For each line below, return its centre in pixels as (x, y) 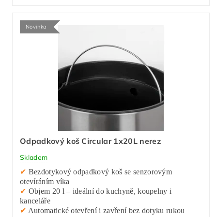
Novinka (36, 26)
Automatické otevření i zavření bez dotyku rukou (106, 211)
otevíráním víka (45, 182)
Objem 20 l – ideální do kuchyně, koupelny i (99, 191)
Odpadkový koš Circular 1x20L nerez (90, 141)
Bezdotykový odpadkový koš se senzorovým (99, 172)
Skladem (34, 158)
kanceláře (35, 201)
